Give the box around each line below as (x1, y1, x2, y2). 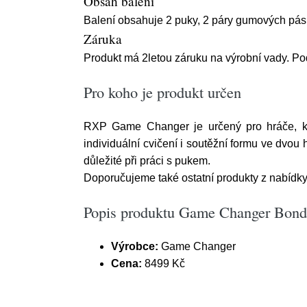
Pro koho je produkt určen (84, 82, 241, 102)
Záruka (84, 30, 122, 47)
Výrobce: (111, 241, 158, 252)
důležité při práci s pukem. (84, 155, 210, 167)
